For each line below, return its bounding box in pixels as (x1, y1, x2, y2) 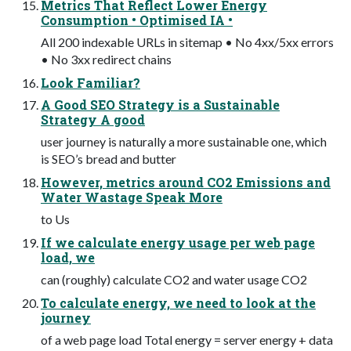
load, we (41, 249, 95, 266)
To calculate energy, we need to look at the (41, 295, 316, 312)
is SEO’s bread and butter (41, 151, 176, 167)
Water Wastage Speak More (41, 189, 223, 206)
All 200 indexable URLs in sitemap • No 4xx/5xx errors (41, 34, 334, 50)
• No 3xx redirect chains (41, 52, 172, 67)
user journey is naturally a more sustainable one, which (41, 134, 327, 150)
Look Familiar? (41, 74, 140, 92)
